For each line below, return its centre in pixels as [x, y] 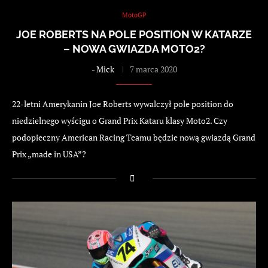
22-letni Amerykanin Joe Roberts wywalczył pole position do [123, 104]
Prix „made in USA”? [50, 154]
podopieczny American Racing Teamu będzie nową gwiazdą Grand [134, 138]
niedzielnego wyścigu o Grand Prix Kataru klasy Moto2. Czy [120, 121]
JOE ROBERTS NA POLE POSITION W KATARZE [134, 35]
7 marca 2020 [153, 69]
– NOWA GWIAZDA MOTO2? [134, 49]
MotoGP [134, 15]
